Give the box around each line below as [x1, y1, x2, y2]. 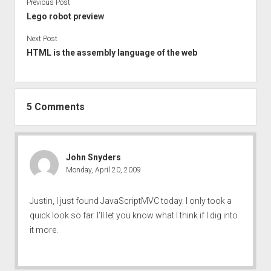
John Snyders [65, 152, 121, 162]
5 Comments [26, 100, 85, 113]
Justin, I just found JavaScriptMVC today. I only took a [29, 195, 232, 206]
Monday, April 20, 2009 [65, 165, 141, 174]
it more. [29, 224, 58, 235]
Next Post [26, 34, 57, 43]
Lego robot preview [26, 11, 104, 21]
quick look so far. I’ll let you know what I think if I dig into [29, 210, 238, 220]
